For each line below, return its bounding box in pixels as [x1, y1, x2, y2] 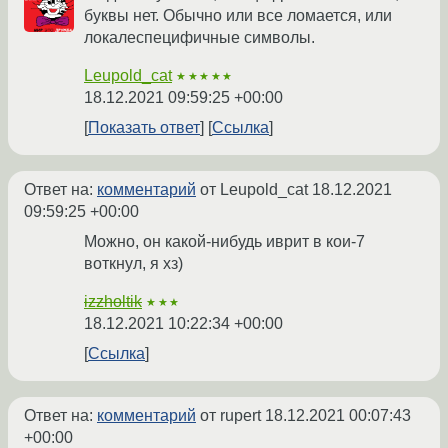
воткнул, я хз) [84, 255, 183, 273]
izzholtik [84, 293, 142, 311]
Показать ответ [88, 119, 200, 137]
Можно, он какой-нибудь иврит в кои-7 [84, 233, 365, 251]
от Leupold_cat [196, 181, 312, 199]
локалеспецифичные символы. [84, 29, 315, 47]
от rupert [196, 407, 265, 425]
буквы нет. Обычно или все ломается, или [84, 7, 392, 25]
